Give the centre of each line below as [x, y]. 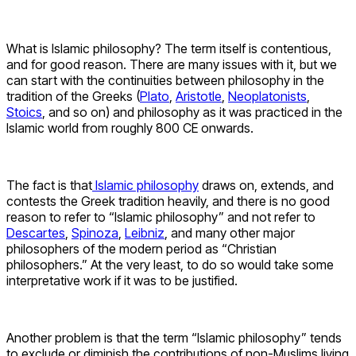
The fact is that [49, 185]
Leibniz [145, 232]
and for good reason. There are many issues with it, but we [172, 64]
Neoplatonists [267, 96]
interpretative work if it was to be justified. [122, 280]
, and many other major [230, 232]
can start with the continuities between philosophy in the [165, 80]
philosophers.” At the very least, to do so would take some [170, 264]
